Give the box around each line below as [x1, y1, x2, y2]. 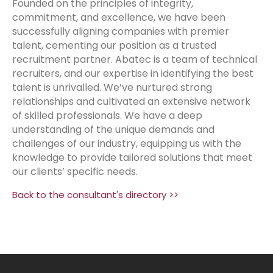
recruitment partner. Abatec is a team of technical [12, 52, 257, 66]
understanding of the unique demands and [12, 122, 214, 136]
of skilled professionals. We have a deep [12, 108, 202, 122]
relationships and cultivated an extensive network [12, 94, 250, 108]
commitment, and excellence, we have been [12, 10, 225, 24]
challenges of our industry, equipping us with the [12, 136, 241, 151]
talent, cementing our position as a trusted [12, 38, 216, 52]
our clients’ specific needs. [12, 165, 138, 179]
